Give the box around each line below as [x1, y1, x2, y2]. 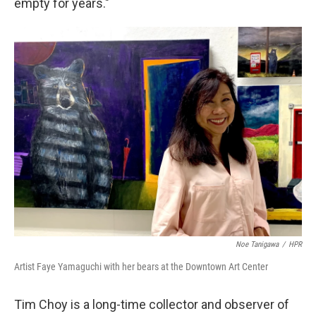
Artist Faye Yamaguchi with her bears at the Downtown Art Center [14, 260, 268, 272]
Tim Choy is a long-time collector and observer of [14, 296, 289, 312]
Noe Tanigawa [236, 239, 279, 249]
